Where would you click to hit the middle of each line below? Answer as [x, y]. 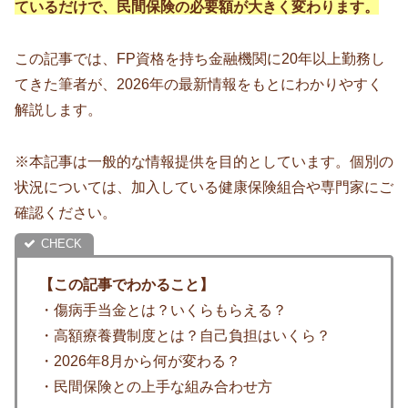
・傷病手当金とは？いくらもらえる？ [163, 310]
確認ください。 [66, 212]
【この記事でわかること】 [127, 284]
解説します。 [58, 110]
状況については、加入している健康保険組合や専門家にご [204, 187]
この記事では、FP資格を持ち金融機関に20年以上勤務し [200, 59]
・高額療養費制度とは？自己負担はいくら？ [185, 335]
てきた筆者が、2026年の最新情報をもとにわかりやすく [199, 85]
